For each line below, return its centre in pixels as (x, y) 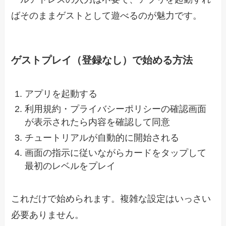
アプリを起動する (61, 94)
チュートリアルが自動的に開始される (102, 137)
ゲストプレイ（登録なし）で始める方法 (102, 60)
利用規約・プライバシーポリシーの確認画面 (116, 109)
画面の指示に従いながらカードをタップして (116, 153)
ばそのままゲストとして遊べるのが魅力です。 (107, 16)
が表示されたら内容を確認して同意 (98, 122)
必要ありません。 (48, 215)
